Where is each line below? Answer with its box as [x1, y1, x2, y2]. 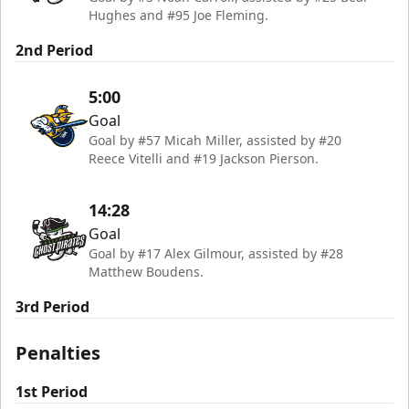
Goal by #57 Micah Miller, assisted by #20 [89, 131, 341, 149]
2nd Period [16, 40, 93, 60]
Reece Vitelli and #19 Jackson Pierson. [89, 150, 319, 167]
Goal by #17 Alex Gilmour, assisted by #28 [89, 245, 343, 262]
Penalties [16, 341, 100, 365]
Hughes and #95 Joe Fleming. [89, 6, 268, 24]
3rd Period [16, 297, 89, 317]
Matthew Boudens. [89, 263, 204, 280]
